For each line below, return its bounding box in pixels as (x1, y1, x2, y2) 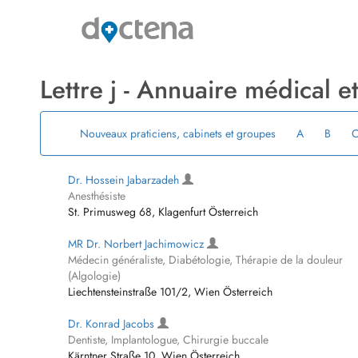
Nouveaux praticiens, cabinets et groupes (79, 125, 276, 141)
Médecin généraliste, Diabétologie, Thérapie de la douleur (68, 252, 343, 268)
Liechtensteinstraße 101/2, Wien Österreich (68, 284, 272, 300)
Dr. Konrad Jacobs (68, 316, 157, 332)
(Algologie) (68, 268, 121, 284)
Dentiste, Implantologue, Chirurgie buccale (68, 332, 268, 348)
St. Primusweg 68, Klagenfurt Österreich (68, 204, 258, 220)
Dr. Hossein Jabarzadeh (68, 172, 182, 188)
